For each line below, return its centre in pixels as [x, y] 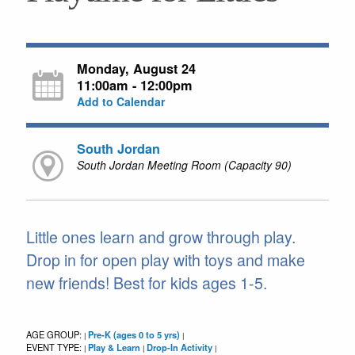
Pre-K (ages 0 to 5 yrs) [134, 334]
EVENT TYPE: [55, 347]
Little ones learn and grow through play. [160, 237]
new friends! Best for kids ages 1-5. [146, 283]
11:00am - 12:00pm [134, 85]
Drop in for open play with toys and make [165, 260]
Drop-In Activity [179, 347]
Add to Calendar [120, 101]
